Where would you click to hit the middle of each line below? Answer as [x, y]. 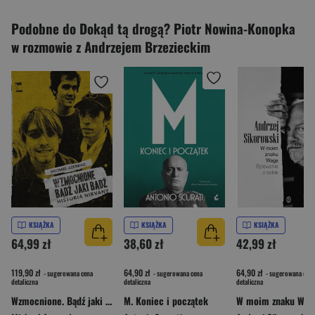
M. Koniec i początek [166, 300]
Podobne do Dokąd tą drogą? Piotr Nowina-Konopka [153, 28]
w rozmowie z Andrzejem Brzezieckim [111, 46]
